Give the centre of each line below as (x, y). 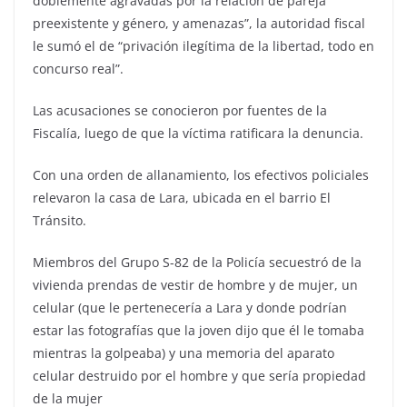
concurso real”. (78, 69)
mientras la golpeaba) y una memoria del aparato (184, 353)
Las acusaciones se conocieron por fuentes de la (180, 110)
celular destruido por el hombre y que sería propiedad (199, 376)
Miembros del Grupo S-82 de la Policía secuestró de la (197, 262)
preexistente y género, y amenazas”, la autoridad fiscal (199, 23)
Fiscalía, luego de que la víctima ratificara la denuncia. (198, 133)
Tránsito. (60, 220)
